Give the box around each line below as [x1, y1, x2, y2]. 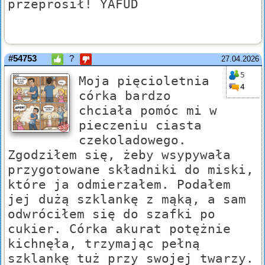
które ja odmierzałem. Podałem [8, 177, 231, 192]
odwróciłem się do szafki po [8, 206, 215, 222]
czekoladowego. [79, 132, 186, 148]
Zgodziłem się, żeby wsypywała [8, 147, 231, 163]
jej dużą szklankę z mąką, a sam [8, 192, 246, 207]
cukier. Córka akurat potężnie [8, 221, 231, 237]
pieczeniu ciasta [79, 118, 202, 133]
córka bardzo [79, 88, 171, 104]
